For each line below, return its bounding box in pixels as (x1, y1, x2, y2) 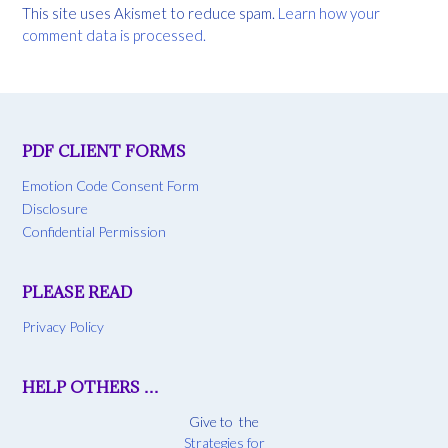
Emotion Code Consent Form (22, 177, 199, 195)
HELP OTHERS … (22, 377, 159, 398)
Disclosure (22, 200, 88, 218)
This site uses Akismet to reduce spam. (22, 3, 278, 22)
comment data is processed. (22, 25, 206, 44)
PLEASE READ (22, 282, 132, 303)
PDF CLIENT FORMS (22, 141, 186, 162)
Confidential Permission (22, 223, 166, 241)
